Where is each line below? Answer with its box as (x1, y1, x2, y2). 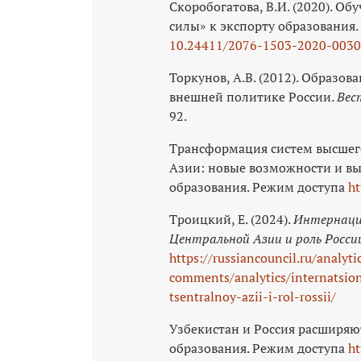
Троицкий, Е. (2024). (169, 210, 293, 228)
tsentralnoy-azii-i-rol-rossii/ (169, 287, 336, 305)
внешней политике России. (169, 87, 337, 106)
